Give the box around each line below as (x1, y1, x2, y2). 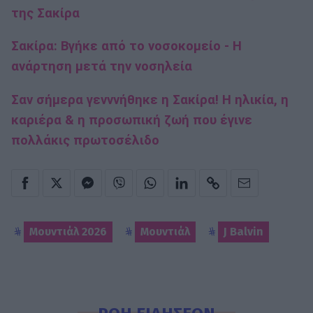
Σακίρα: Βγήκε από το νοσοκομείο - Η (11, 38, 242, 54)
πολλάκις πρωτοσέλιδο (11, 132, 159, 148)
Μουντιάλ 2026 (29, 225, 107, 239)
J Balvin (224, 225, 263, 239)
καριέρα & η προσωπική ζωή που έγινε (11, 112, 252, 128)
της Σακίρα (11, 5, 80, 21)
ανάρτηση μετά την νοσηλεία (11, 59, 192, 75)
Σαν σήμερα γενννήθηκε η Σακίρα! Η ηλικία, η (11, 92, 289, 108)
